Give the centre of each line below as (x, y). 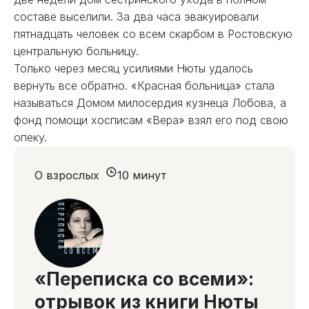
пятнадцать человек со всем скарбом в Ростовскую (153, 34)
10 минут (142, 175)
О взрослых (67, 175)
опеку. (30, 137)
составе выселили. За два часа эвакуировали (136, 17)
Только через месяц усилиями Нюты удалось (133, 68)
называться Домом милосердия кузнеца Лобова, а (150, 103)
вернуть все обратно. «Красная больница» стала (144, 86)
